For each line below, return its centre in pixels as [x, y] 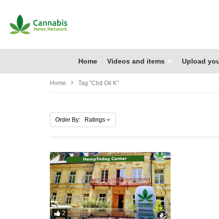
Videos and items [136, 61]
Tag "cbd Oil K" [99, 83]
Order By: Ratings [80, 120]
